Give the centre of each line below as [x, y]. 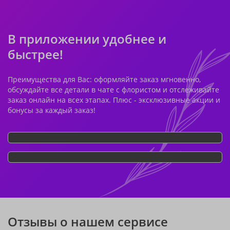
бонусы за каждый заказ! [52, 110]
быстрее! [35, 54]
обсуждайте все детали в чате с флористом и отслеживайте [113, 90]
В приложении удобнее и [87, 39]
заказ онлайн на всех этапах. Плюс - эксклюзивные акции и [114, 100]
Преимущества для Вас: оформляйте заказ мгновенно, [104, 79]
